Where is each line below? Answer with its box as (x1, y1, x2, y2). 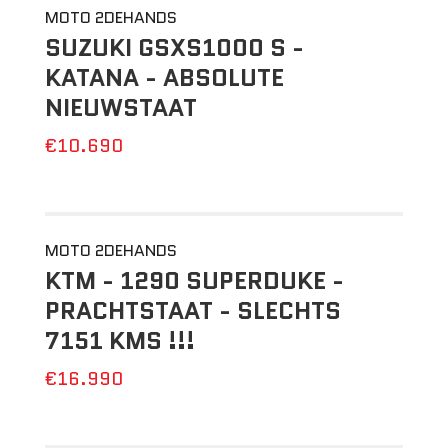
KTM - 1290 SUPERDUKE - (44, 263, 344, 298)
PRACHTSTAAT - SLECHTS (44, 293, 341, 328)
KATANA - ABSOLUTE (44, 60, 284, 95)
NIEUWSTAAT (44, 90, 197, 125)
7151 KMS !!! (44, 323, 195, 358)
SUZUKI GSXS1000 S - (44, 30, 304, 65)
